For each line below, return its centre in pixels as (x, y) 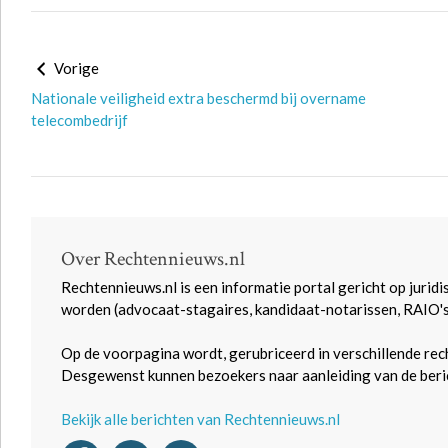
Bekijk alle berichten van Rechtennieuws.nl (200, 419)
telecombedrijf (79, 120)
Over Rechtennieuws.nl (153, 259)
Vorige (75, 68)
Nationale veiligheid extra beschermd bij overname (198, 98)
